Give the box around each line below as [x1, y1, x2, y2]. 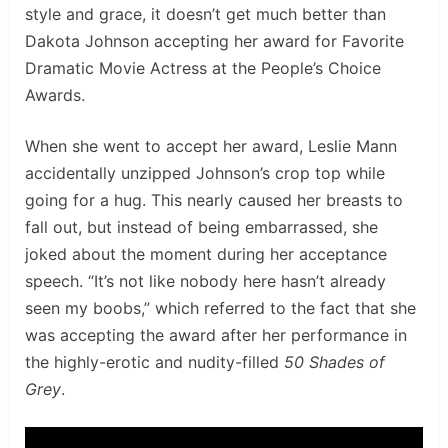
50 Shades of [284, 352, 385, 373]
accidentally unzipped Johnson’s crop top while [25, 163, 385, 184]
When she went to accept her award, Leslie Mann [25, 136, 397, 157]
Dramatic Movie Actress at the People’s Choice [25, 58, 381, 79]
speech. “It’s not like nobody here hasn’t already [25, 271, 386, 292]
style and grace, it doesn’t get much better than [25, 4, 386, 25]
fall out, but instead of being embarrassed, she [25, 217, 378, 238]
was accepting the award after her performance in [25, 325, 407, 346]
